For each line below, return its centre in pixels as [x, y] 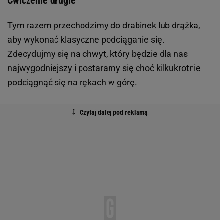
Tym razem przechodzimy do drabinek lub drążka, [104, 25]
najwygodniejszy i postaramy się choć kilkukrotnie [104, 68]
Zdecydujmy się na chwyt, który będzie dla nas [97, 54]
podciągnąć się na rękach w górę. [72, 82]
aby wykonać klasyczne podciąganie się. [86, 39]
